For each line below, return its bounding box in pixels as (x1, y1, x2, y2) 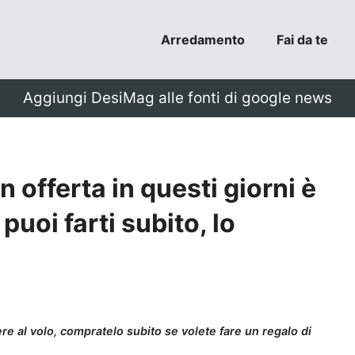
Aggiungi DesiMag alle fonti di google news (23, 89, 332, 107)
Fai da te (277, 32, 328, 48)
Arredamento (161, 32, 245, 48)
